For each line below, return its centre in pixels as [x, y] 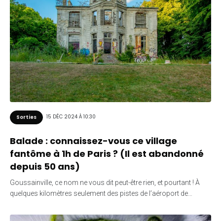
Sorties [26, 117]
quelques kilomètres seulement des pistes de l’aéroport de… [101, 193]
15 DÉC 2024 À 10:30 [71, 117]
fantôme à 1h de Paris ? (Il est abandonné [107, 153]
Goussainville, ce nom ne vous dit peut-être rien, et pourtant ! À [105, 182]
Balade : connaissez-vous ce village [93, 141]
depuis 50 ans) [46, 166]
